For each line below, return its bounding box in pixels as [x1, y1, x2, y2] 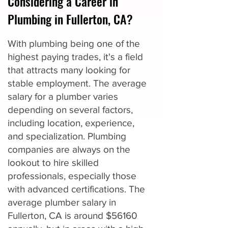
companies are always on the [8, 144, 130, 155]
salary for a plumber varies [8, 91, 118, 102]
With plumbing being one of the [8, 38, 140, 49]
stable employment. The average [8, 78, 147, 89]
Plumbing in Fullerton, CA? [8, 10, 133, 28]
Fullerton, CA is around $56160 [8, 210, 137, 221]
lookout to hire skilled [8, 157, 99, 168]
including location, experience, [8, 118, 134, 128]
